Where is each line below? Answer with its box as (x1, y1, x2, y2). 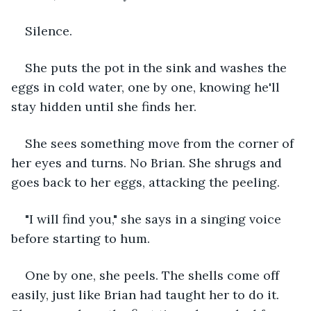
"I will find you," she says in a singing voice (25, 210, 285, 227)
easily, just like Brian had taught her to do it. (11, 286, 283, 303)
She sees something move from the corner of (25, 135, 297, 151)
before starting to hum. (11, 230, 150, 246)
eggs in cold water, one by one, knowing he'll (11, 78, 283, 95)
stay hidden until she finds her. (11, 98, 196, 115)
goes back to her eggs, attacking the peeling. (11, 174, 280, 190)
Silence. (25, 22, 72, 39)
